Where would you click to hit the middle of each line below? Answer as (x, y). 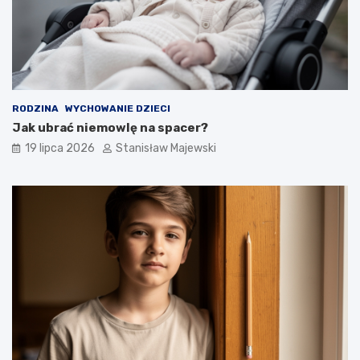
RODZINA (35, 108)
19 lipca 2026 (60, 148)
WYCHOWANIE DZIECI (118, 108)
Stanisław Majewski (166, 148)
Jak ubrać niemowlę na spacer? (110, 127)
